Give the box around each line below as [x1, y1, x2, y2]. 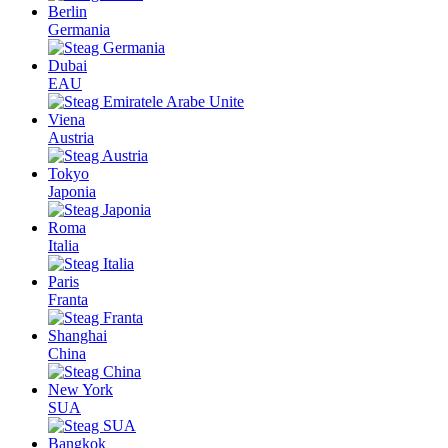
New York [48, 381, 113, 399]
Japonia [48, 183, 96, 201]
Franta [48, 291, 88, 309]
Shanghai [48, 327, 107, 345]
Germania [48, 21, 110, 39]
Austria [48, 129, 94, 147]
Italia [48, 237, 79, 255]
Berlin [48, 3, 87, 21]
